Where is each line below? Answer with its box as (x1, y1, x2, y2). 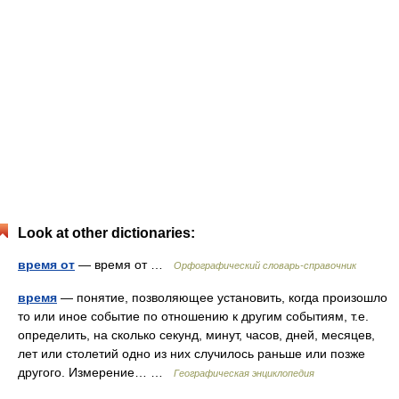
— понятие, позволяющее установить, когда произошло (57, 290, 387, 305)
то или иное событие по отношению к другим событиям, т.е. (18, 309, 369, 323)
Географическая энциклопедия (174, 368, 314, 379)
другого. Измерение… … (18, 365, 174, 379)
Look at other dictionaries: (18, 225, 195, 240)
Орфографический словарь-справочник (174, 260, 356, 271)
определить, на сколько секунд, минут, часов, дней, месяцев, (18, 328, 375, 342)
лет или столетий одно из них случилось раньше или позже (18, 346, 365, 361)
